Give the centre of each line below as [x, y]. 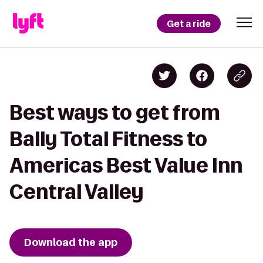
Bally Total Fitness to [108, 139]
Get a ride [189, 23]
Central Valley [76, 192]
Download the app [71, 242]
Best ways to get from [115, 112]
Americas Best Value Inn [126, 165]
